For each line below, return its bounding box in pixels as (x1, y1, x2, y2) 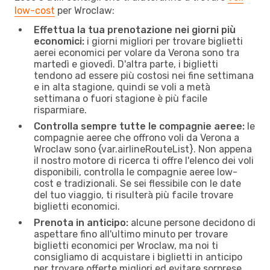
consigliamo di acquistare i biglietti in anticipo (34, 251, 242, 263)
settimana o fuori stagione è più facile (34, 92, 207, 104)
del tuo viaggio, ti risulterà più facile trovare (34, 189, 233, 201)
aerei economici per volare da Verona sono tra (34, 46, 239, 58)
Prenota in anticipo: (34, 216, 128, 228)
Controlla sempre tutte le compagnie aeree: (34, 120, 245, 132)
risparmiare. (34, 104, 87, 116)
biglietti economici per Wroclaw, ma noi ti (34, 239, 218, 251)
